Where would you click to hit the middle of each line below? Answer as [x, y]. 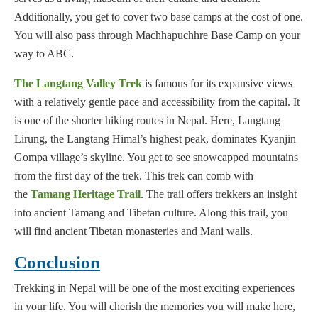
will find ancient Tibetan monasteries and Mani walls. [133, 231]
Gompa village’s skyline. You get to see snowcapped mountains [156, 158]
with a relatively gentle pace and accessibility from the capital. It [157, 102]
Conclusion [57, 263]
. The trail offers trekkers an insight [219, 194]
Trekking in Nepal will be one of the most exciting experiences [154, 288]
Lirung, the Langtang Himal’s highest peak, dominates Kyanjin [155, 139]
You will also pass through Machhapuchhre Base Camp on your [157, 35]
